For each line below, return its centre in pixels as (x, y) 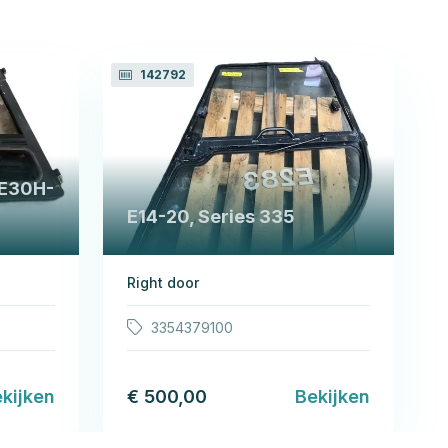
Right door (163, 282)
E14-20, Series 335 (211, 216)
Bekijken (332, 396)
